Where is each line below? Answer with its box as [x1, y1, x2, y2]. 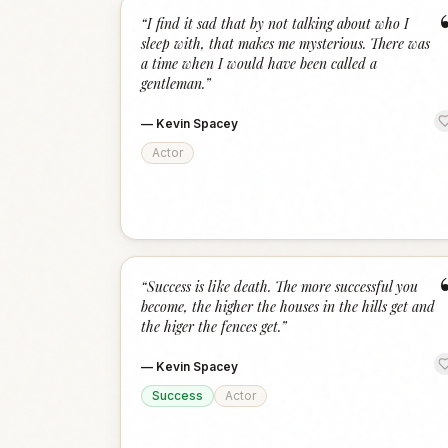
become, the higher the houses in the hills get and [141, 297, 435, 316]
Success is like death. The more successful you [147, 277, 418, 296]
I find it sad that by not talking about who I [147, 14, 409, 33]
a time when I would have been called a [141, 54, 377, 73]
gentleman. [141, 74, 205, 93]
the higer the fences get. [141, 317, 281, 336]
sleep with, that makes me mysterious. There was [141, 34, 430, 53]
